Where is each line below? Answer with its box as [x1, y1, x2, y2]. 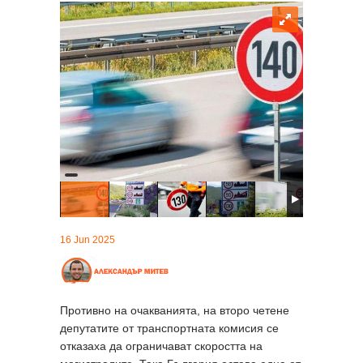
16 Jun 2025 [60, 233, 115, 246]
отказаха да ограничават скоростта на [60, 339, 263, 352]
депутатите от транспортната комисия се [60, 321, 279, 335]
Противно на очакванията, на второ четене [60, 303, 289, 317]
